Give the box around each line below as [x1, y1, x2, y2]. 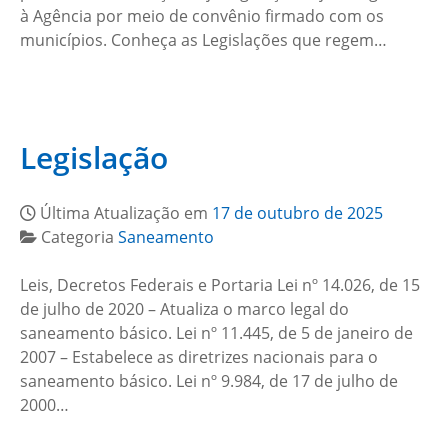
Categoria [41, 226, 118, 249]
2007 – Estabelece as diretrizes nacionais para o [20, 346, 378, 369]
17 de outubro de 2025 [212, 202, 383, 225]
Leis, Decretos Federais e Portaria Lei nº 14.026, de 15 [20, 274, 420, 297]
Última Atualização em [40, 202, 212, 225]
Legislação [20, 137, 168, 179]
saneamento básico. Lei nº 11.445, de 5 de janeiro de [20, 322, 413, 345]
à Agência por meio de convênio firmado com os [20, 5, 384, 28]
